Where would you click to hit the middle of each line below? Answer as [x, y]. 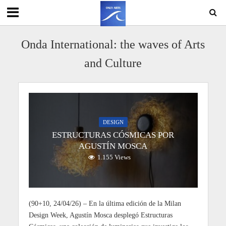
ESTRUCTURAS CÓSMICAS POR [113, 135]
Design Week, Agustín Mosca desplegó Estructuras [100, 215]
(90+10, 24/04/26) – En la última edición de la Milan [105, 203]
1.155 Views [114, 158]
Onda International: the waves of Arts [113, 44]
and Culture [113, 63]
